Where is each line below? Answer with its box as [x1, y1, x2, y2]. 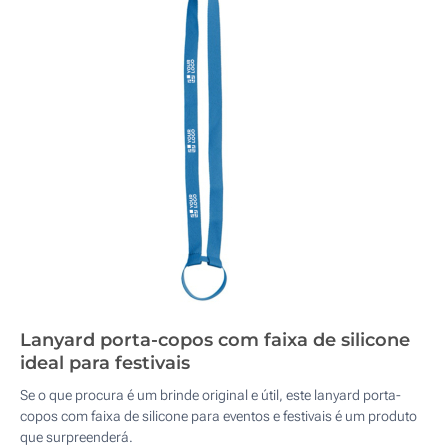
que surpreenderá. [20, 429, 133, 445]
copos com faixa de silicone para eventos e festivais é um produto [20, 408, 417, 424]
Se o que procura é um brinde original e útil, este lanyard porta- [20, 387, 401, 403]
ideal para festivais [20, 352, 190, 374]
